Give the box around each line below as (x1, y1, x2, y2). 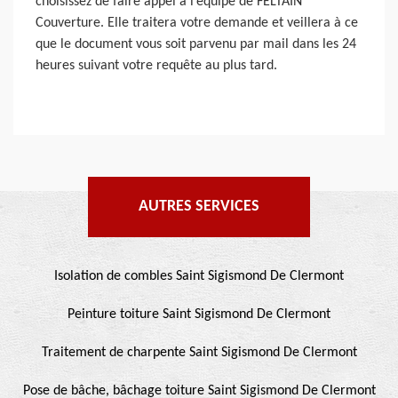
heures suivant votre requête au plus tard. (36, 58, 277, 73)
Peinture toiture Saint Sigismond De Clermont (68, 306, 330, 322)
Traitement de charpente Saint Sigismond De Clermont (41, 345, 357, 360)
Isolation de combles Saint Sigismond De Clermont (54, 268, 344, 283)
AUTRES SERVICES (139, 197, 259, 215)
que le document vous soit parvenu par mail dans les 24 (36, 36, 356, 52)
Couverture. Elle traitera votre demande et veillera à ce (36, 15, 358, 30)
